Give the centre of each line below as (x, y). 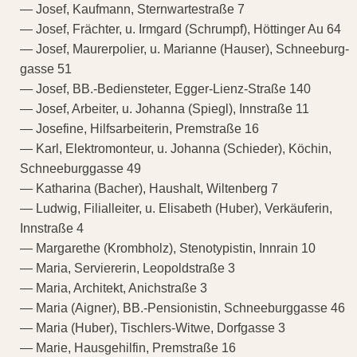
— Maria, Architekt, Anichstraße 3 (114, 288)
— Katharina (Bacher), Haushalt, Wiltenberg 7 (149, 188)
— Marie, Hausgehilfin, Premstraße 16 (128, 347)
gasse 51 (46, 69)
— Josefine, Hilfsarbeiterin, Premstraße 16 (139, 128)
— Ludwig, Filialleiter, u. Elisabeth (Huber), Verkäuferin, (176, 208)
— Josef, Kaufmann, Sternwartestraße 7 (132, 9)
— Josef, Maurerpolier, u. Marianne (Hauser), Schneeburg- (184, 49)
